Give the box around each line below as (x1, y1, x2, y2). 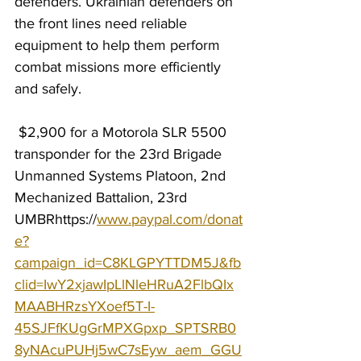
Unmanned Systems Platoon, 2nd (15, 168, 230, 184)
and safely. (15, 81, 81, 97)
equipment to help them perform (15, 37, 224, 53)
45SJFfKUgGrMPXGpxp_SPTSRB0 (15, 320, 236, 336)
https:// (55, 211, 97, 227)
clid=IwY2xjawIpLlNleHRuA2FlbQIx (15, 276, 234, 293)
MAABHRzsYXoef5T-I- (15, 298, 155, 314)
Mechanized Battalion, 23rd (15, 189, 191, 205)
